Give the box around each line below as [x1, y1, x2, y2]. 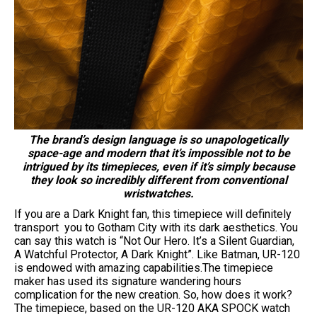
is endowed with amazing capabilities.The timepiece [14, 260, 273, 275]
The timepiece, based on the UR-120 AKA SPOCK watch [14, 301, 290, 315]
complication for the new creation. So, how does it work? [14, 287, 292, 301]
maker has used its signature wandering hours [14, 274, 241, 288]
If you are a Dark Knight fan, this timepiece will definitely [14, 207, 292, 221]
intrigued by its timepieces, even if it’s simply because [22, 159, 295, 173]
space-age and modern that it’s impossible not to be [27, 146, 290, 160]
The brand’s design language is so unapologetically [29, 132, 288, 146]
